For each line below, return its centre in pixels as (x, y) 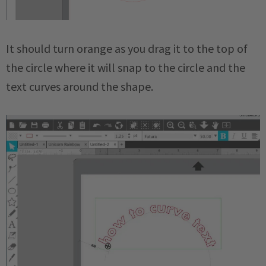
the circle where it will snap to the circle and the (126, 67)
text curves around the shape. (81, 86)
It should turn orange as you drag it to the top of (127, 48)
